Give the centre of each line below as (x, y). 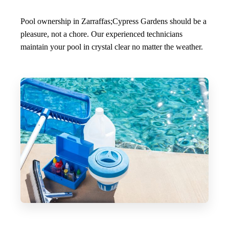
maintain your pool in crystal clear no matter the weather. (112, 47)
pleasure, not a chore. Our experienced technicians (101, 34)
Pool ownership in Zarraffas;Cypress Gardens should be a (113, 21)
